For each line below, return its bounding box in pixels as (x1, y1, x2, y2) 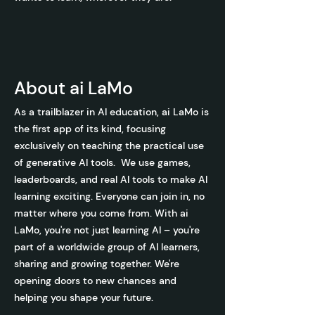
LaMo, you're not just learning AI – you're (14, 224, 200, 236)
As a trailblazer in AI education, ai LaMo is (14, 105, 209, 118)
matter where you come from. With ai (14, 207, 188, 219)
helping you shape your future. (14, 291, 153, 304)
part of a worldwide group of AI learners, (14, 240, 200, 253)
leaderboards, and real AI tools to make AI (14, 173, 207, 186)
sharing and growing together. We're (14, 257, 179, 270)
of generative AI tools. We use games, (14, 156, 191, 169)
